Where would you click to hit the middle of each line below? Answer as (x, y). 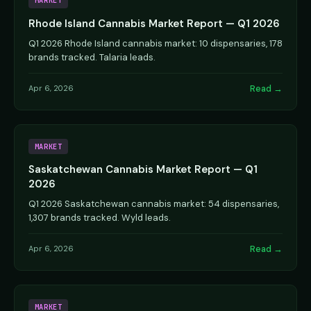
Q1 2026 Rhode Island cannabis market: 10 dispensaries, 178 (155, 43)
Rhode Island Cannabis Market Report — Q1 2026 (154, 23)
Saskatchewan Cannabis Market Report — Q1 (143, 169)
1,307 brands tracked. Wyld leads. (100, 217)
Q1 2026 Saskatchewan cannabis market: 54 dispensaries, (154, 203)
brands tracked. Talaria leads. (92, 57)
